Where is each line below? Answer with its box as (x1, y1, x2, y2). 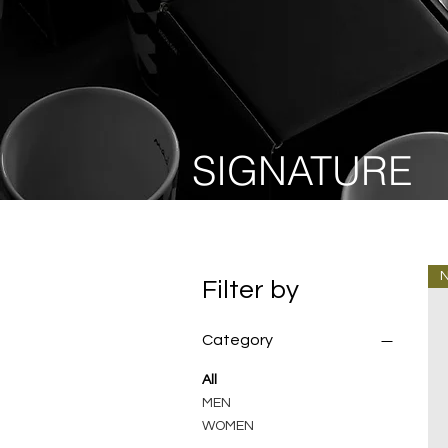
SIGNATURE (192, 146, 423, 196)
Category (202, 332, 273, 349)
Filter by (202, 277, 299, 304)
